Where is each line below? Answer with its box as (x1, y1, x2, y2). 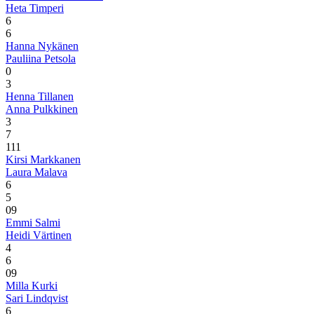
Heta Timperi (6, 1, 64, 14)
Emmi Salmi (6, 216, 60, 228)
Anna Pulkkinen (6, 102, 78, 115)
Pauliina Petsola (6, 52, 76, 64)
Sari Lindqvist (6, 292, 68, 304)
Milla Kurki (6, 279, 57, 292)
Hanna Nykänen (6, 39, 78, 52)
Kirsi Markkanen (6, 153, 81, 165)
